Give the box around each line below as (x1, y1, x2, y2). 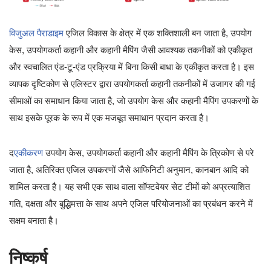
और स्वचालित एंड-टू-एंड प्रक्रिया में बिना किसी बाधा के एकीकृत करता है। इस (9, 61, 254, 72)
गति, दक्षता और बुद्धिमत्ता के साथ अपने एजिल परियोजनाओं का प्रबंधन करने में (9, 198, 253, 209)
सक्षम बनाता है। (9, 215, 59, 226)
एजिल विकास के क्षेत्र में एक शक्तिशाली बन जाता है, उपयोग (64, 27, 252, 38)
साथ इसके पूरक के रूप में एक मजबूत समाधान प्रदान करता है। (9, 112, 209, 123)
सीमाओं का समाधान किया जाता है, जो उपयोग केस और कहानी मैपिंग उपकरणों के (9, 95, 258, 106)
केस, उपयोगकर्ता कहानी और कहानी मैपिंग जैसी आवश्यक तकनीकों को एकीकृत (9, 44, 252, 55)
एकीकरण (14, 147, 43, 158)
